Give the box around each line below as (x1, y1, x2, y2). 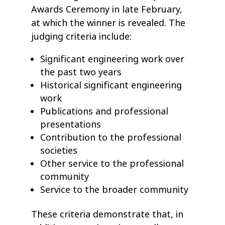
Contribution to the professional (40, 131, 182, 144)
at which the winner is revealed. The (31, 17, 186, 30)
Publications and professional (40, 105, 169, 118)
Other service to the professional (40, 157, 184, 170)
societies (40, 144, 78, 157)
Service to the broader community (40, 183, 189, 196)
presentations (40, 118, 101, 131)
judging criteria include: (31, 30, 132, 43)
